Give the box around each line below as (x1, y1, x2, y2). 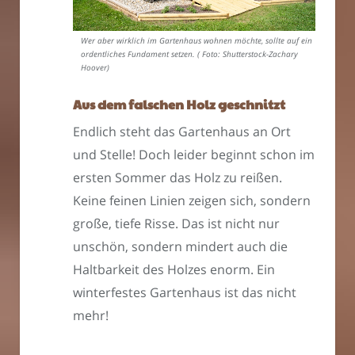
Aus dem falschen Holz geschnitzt (73, 95, 285, 114)
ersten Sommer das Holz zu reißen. (73, 169, 282, 187)
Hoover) (81, 63, 109, 74)
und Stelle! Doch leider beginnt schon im (73, 146, 315, 164)
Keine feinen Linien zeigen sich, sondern (73, 192, 311, 210)
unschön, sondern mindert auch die (73, 238, 288, 256)
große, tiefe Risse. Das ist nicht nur (73, 215, 280, 233)
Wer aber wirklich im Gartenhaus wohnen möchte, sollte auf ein (81, 36, 312, 47)
